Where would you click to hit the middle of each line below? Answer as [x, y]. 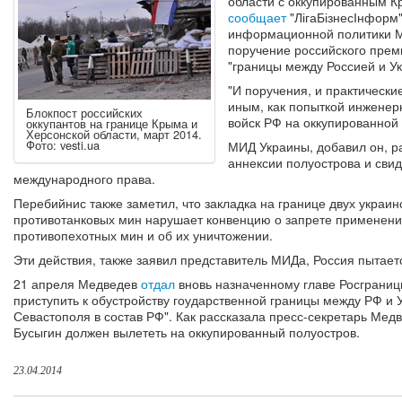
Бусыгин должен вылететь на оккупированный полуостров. [187, 332]
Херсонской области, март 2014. [114, 135]
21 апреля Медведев [77, 284]
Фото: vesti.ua [63, 145]
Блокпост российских [84, 113]
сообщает [257, 17]
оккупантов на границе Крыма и [112, 124]
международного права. [84, 179]
